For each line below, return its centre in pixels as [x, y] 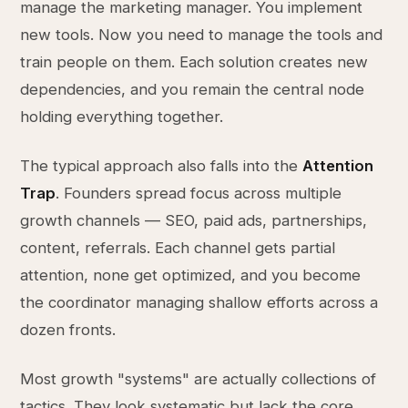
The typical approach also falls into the [162, 166]
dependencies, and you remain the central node [193, 89]
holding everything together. [122, 117]
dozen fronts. [68, 330]
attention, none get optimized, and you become [191, 275]
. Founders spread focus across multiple [199, 193]
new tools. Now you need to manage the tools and [202, 35]
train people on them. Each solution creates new [194, 62]
